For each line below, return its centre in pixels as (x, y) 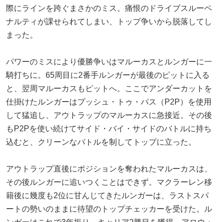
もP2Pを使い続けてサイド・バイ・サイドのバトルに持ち (109, 128)
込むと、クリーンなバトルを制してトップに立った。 (101, 142)
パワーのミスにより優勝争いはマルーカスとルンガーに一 (109, 61)
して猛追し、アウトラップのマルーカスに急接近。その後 (109, 115)
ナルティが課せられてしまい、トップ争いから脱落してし (109, 21)
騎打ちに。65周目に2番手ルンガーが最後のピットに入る (108, 75)
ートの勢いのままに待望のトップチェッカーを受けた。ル (109, 209)
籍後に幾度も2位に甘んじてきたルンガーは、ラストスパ (107, 195)
